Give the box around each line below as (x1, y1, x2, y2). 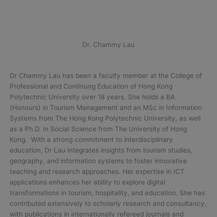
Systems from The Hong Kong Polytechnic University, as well (10, 114, 201, 123)
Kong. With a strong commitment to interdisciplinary (10, 136, 173, 144)
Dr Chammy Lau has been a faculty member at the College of (10, 72, 202, 80)
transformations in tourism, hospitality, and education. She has (10, 189, 205, 197)
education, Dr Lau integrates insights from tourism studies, (10, 146, 192, 155)
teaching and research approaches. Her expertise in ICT (10, 168, 185, 176)
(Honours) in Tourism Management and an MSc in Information (10, 104, 202, 112)
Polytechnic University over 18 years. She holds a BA (10, 93, 175, 101)
